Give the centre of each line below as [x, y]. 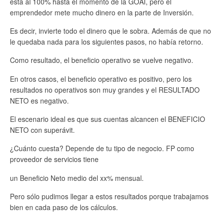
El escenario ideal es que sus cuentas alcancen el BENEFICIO [108, 119]
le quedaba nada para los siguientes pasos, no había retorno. [107, 41]
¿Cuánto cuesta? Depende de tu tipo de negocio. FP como [102, 148]
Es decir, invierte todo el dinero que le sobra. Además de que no [111, 30]
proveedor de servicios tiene [55, 159]
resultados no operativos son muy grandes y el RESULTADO [105, 89]
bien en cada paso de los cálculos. [64, 207]
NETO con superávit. [42, 130]
